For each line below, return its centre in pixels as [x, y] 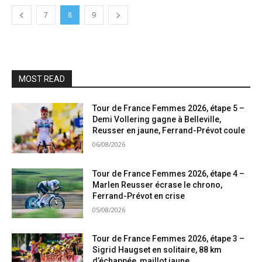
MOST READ [42, 79]
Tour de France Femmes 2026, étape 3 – [169, 239]
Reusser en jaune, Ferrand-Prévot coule [169, 130]
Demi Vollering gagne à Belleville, [157, 119]
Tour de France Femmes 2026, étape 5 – [169, 108]
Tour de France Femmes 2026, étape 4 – [169, 173]
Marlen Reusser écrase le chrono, [158, 185]
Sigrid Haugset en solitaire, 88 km [157, 250]
